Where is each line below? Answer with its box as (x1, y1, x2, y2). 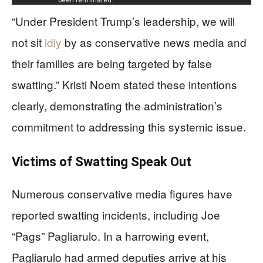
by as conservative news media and (62, 33, 247, 50)
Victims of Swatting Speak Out (12, 154, 191, 169)
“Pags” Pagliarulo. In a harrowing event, (12, 227, 209, 244)
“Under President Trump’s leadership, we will (12, 12, 235, 29)
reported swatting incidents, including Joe (12, 206, 220, 222)
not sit (12, 33, 45, 50)
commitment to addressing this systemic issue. (12, 118, 246, 134)
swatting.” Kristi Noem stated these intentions (12, 76, 237, 92)
